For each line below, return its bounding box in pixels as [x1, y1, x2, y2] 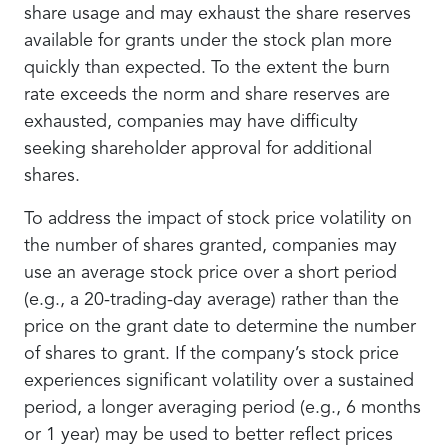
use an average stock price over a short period [24, 264, 397, 282]
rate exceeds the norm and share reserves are [24, 86, 390, 104]
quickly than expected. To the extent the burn [24, 59, 390, 77]
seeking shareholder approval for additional [24, 140, 372, 158]
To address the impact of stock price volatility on [24, 210, 412, 228]
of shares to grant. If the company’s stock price [24, 345, 399, 363]
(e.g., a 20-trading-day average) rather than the [24, 291, 399, 309]
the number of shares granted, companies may [24, 237, 397, 255]
